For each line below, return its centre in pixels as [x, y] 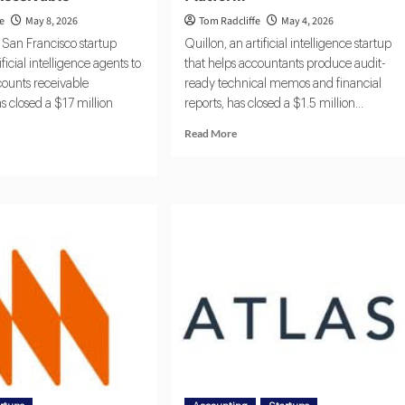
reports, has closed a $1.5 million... [273, 104]
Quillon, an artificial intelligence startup [287, 45]
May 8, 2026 [52, 22]
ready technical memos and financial [283, 85]
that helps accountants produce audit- [285, 65]
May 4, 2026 [307, 22]
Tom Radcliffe [229, 22]
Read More [210, 134]
